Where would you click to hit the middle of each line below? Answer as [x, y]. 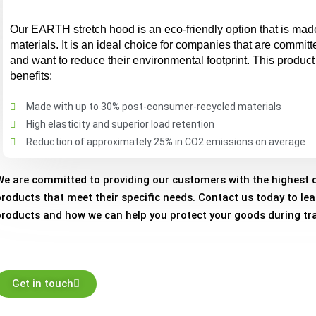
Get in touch [43, 284]
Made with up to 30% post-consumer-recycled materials [153, 107]
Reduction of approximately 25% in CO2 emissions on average [165, 142]
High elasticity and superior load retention [120, 124]
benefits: [31, 76]
